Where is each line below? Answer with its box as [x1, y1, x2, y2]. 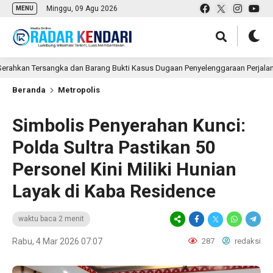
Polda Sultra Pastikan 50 [12, 136, 216, 158]
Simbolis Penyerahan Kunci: [12, 115, 246, 136]
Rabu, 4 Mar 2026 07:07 [12, 236, 102, 246]
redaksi [233, 236, 261, 246]
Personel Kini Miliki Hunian [12, 158, 236, 180]
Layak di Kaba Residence [12, 180, 216, 202]
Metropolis [58, 85, 100, 94]
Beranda [12, 85, 46, 94]
